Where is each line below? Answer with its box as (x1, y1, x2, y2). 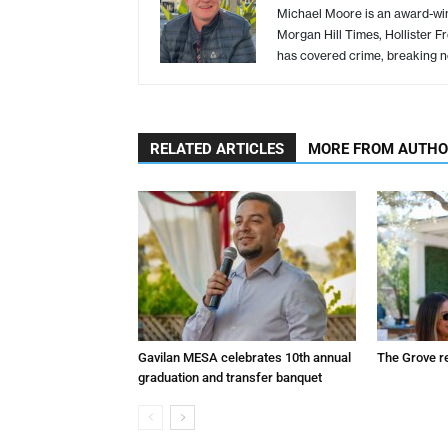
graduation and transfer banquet (138, 369, 322, 385)
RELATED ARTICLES (150, 139, 284, 158)
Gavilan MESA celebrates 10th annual (138, 349, 351, 365)
